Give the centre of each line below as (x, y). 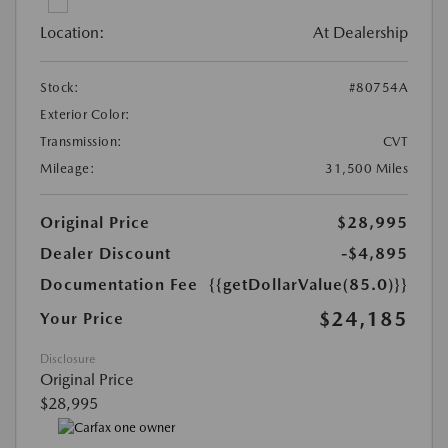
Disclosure (67, 359)
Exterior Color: (85, 115)
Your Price (82, 319)
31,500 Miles (366, 169)
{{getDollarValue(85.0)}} (308, 285)
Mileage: (67, 169)
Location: (72, 33)
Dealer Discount (105, 254)
